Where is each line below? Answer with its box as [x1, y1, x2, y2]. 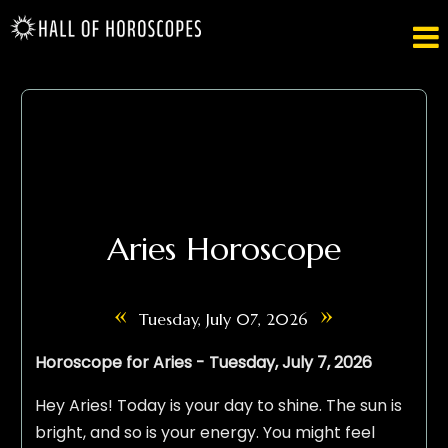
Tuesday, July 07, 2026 [139, 309, 309, 330]
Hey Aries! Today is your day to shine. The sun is [34, 394, 402, 418]
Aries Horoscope [106, 229, 341, 270]
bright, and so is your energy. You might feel [34, 421, 375, 445]
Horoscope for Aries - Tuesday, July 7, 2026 [34, 351, 372, 375]
